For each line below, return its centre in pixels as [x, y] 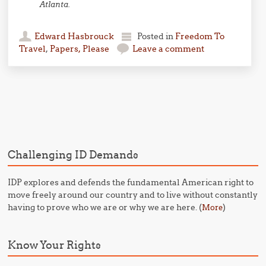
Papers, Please [80, 48]
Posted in [156, 36]
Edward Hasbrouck [75, 36]
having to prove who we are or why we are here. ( [105, 207]
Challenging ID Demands [73, 154]
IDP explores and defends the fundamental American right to [131, 182]
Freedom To [200, 36]
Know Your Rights [55, 245]
